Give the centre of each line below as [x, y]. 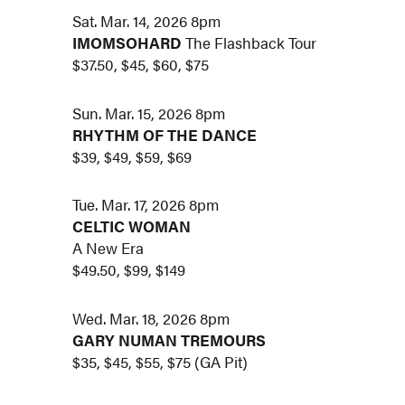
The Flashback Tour [250, 42]
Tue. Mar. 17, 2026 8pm [146, 205]
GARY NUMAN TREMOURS [170, 340]
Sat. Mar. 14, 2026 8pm [147, 20]
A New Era [108, 248]
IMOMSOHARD [127, 42]
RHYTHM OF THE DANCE [165, 134]
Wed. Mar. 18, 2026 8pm [151, 319]
